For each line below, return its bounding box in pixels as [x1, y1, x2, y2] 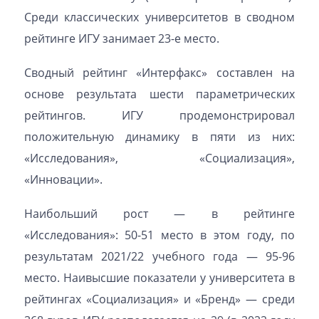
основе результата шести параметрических [23, 86, 296, 102]
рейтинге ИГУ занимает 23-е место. [23, 31, 219, 46]
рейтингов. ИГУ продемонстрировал [23, 108, 296, 123]
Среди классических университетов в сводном [23, 9, 296, 25]
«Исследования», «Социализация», [23, 150, 296, 166]
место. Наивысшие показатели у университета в [23, 270, 296, 286]
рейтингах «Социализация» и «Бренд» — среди [23, 291, 296, 307]
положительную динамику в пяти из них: [23, 129, 296, 145]
